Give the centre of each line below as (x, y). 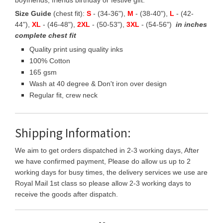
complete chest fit (46, 36)
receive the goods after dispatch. (66, 194)
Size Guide (33, 14)
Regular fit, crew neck (63, 95)
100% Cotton (50, 61)
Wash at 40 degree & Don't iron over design (98, 84)
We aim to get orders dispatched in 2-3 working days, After (107, 151)
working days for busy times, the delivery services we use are (111, 172)
